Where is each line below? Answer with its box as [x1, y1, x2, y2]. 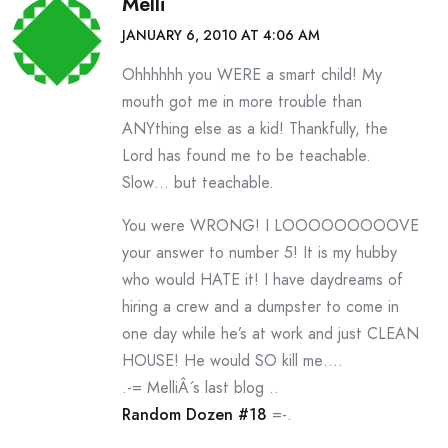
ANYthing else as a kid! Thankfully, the [122, 117, 388, 140]
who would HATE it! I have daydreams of [122, 268, 403, 291]
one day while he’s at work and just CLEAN [122, 322, 419, 345]
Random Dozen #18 [122, 403, 267, 426]
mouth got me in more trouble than [122, 90, 362, 113]
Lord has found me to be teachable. [122, 144, 371, 167]
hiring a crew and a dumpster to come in [122, 295, 399, 318]
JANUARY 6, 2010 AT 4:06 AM [122, 25, 320, 45]
